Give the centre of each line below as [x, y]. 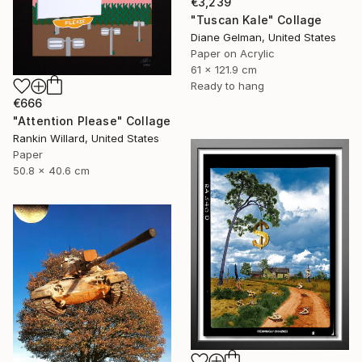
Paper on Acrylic [233, 53]
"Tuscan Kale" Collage [257, 19]
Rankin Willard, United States [86, 138]
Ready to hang [227, 85]
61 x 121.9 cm [224, 69]
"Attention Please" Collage [92, 120]
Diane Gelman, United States [263, 37]
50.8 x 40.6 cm [51, 170]
